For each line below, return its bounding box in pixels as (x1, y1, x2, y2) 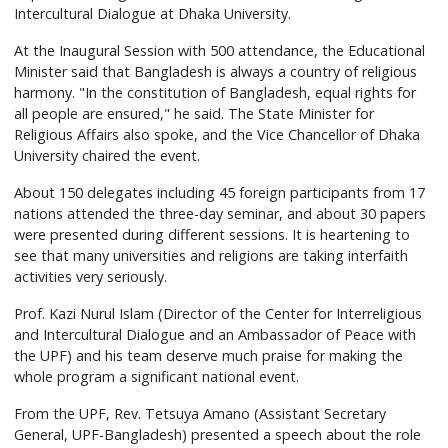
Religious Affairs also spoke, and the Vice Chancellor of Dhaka (14, 125, 421, 145)
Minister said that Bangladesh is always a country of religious (14, 62, 418, 82)
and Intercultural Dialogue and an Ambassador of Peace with (14, 325, 417, 345)
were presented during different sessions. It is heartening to (14, 225, 411, 245)
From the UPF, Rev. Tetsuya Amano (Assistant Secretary (14, 404, 387, 424)
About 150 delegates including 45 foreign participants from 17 (14, 183, 426, 203)
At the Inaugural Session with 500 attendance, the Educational (14, 41, 426, 61)
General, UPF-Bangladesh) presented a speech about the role (14, 425, 422, 445)
